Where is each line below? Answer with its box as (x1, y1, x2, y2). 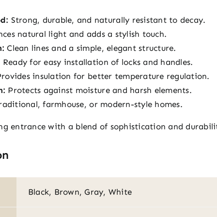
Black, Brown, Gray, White (28, 186, 132, 197)
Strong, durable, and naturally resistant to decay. (8, 15, 206, 25)
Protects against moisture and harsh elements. (5, 85, 192, 95)
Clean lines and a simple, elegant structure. (4, 43, 176, 53)
